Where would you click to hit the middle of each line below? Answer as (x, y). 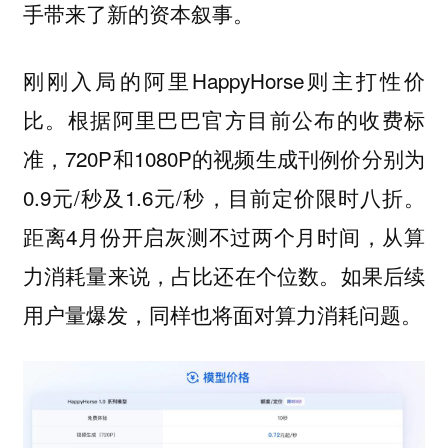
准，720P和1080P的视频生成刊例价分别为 (224, 157)
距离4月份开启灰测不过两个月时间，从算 (224, 235)
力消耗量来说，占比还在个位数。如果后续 (224, 274)
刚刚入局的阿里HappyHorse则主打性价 (224, 79)
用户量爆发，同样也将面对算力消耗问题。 (222, 313)
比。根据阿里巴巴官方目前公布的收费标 (224, 118)
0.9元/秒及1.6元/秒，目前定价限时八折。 (224, 196)
